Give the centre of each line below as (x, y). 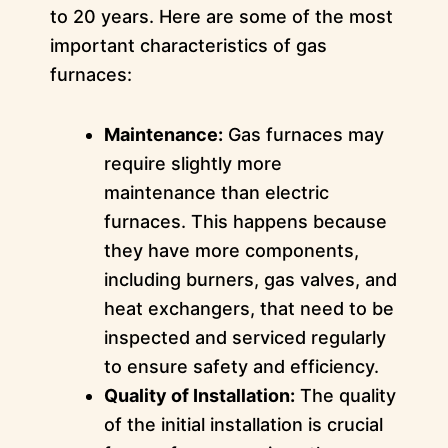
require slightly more (192, 164)
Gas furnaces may (303, 135)
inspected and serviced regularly (244, 338)
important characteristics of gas (188, 45)
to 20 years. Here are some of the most (221, 16)
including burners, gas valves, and (250, 280)
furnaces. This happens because (245, 222)
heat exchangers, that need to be (248, 309)
